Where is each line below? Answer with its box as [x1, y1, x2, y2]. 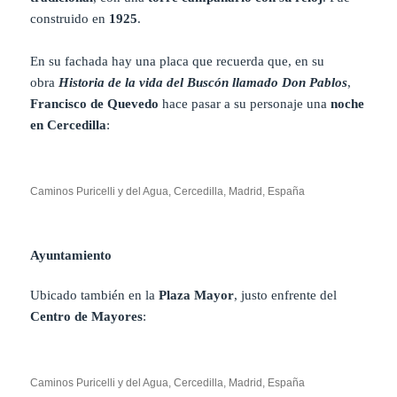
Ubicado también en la [30, 288, 160, 303]
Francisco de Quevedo [30, 97, 160, 112]
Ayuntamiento [30, 248, 113, 263]
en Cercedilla [30, 118, 107, 133]
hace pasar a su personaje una [159, 97, 331, 112]
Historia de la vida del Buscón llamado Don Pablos [58, 75, 348, 90]
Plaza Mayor [159, 288, 235, 303]
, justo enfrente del [234, 288, 338, 303]
